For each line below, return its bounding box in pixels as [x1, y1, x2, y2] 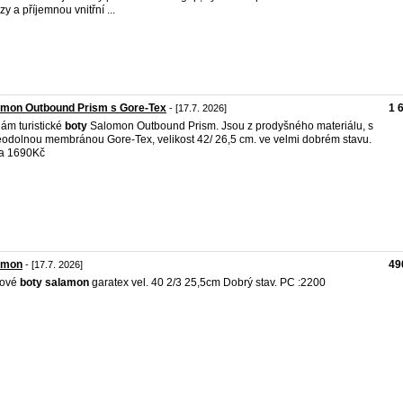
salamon [45, 276, 89, 289]
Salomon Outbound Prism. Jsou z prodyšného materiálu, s [87, 120, 373, 132]
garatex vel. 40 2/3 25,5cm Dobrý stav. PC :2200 [89, 276, 326, 289]
